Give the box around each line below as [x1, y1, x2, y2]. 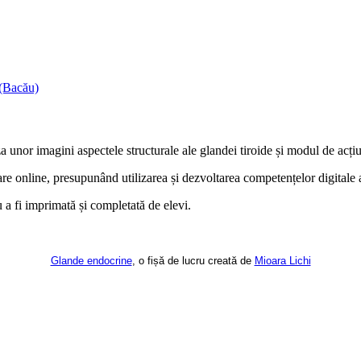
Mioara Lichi [254, 255, 311, 268]
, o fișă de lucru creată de [131, 255, 255, 268]
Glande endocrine [50, 255, 132, 268]
